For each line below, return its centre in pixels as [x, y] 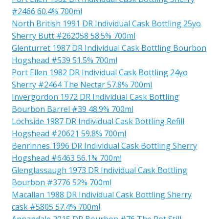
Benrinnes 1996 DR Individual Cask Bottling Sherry [104, 145]
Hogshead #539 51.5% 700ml [65, 60]
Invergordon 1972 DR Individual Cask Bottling [95, 97]
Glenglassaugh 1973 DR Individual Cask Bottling [99, 170]
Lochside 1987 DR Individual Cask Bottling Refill [98, 121]
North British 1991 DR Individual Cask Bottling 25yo [106, 23]
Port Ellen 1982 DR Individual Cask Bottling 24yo [100, 72]
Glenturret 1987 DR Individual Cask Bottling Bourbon [109, 48]
